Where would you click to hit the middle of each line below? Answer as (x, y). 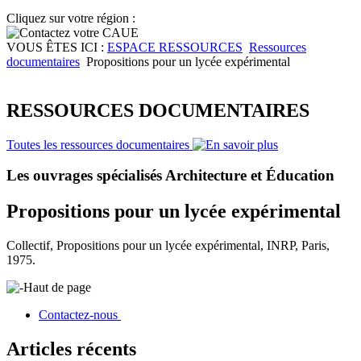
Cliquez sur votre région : (71, 18)
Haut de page (57, 288)
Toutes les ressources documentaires (100, 144)
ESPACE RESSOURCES (175, 47)
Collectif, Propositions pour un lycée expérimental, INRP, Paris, (168, 246)
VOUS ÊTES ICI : (57, 47)
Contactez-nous (80, 315)
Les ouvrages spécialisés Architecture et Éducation (170, 176)
